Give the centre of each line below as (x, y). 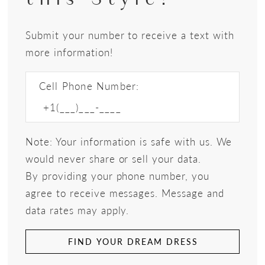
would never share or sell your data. (115, 158)
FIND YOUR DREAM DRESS (133, 241)
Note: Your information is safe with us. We (129, 141)
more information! (69, 52)
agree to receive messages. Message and (125, 193)
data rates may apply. (77, 210)
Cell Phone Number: (89, 86)
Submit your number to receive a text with (130, 35)
